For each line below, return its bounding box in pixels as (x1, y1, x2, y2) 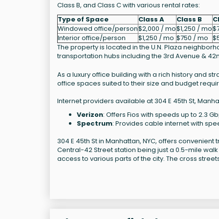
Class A (138, 14, 164, 24)
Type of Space (58, 14, 109, 24)
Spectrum (77, 118, 112, 128)
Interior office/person (58, 33, 126, 43)
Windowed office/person (58, 23, 138, 33)
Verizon (77, 109, 103, 119)
